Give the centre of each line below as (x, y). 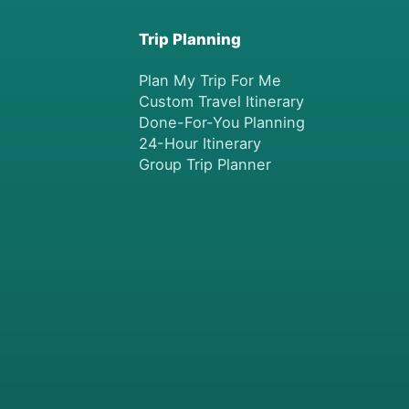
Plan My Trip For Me (210, 80)
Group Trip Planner (204, 164)
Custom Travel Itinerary (221, 101)
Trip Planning (189, 39)
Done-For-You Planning (221, 122)
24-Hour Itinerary (199, 143)
